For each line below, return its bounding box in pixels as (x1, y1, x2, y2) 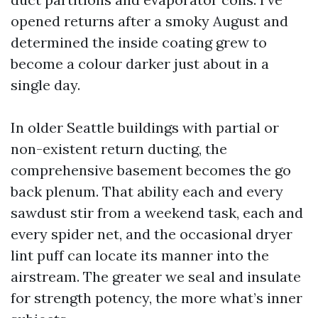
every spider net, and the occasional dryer (11, 225, 292, 243)
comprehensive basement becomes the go (11, 161, 291, 179)
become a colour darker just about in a (11, 55, 269, 72)
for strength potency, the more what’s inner (11, 289, 302, 307)
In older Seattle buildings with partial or (11, 119, 279, 136)
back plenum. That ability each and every (11, 182, 283, 200)
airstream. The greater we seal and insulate (11, 268, 301, 285)
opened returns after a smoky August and (11, 12, 288, 30)
